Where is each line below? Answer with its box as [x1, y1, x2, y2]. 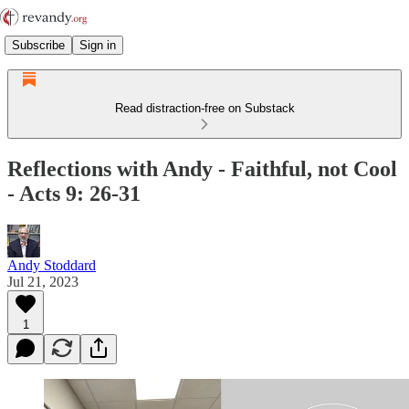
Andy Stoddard [7, 257, 96, 273]
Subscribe [12, 37, 65, 52]
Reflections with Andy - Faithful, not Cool [7, 156, 397, 181]
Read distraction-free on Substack [114, 101, 295, 115]
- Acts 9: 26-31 [7, 181, 141, 205]
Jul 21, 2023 [7, 273, 79, 289]
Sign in [79, 37, 116, 52]
